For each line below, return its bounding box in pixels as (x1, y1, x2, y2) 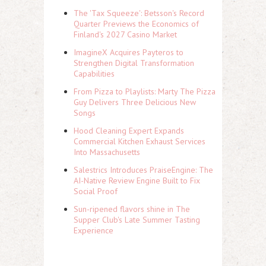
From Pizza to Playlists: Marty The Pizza (74, 85, 216, 97)
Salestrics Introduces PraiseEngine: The (74, 164, 213, 175)
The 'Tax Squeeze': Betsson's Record (74, 7, 204, 18)
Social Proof (74, 185, 118, 197)
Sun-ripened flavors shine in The (74, 203, 190, 214)
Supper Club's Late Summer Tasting (74, 214, 200, 225)
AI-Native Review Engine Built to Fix (74, 175, 200, 186)
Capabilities (74, 68, 115, 79)
